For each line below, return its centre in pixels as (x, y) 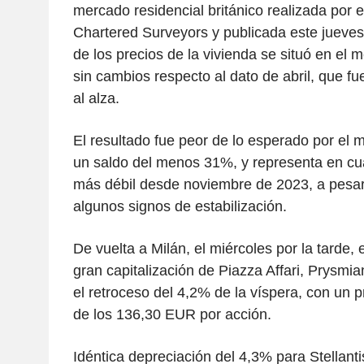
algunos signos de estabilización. (180, 206)
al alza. (96, 98)
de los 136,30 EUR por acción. (172, 314)
